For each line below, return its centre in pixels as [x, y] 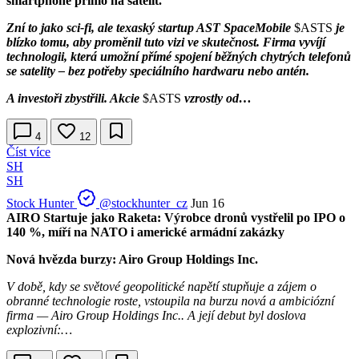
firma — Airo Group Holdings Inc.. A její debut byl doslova [156, 315]
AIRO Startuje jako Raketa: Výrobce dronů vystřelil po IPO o [176, 217]
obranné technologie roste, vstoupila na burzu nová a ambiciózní [170, 301]
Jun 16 [208, 203]
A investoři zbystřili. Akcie [75, 98]
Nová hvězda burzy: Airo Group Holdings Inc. [132, 259]
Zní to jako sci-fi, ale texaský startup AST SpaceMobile [150, 27]
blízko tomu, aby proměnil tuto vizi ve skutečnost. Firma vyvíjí [166, 42]
